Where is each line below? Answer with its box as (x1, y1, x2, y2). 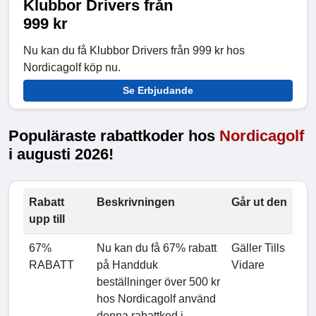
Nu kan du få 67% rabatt (97, 242, 217, 255)
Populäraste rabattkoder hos (8, 127, 219, 145)
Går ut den (231, 196, 287, 209)
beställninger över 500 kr (97, 276, 220, 288)
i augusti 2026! (8, 145, 114, 164)
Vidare (231, 259, 265, 272)
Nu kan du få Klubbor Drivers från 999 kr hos (23, 44, 245, 57)
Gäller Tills (231, 242, 285, 255)
